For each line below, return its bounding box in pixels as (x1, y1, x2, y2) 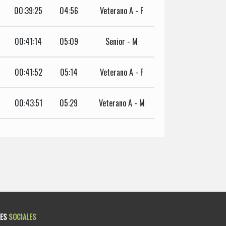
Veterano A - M (98, 96, 145, 109)
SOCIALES (8, 211, 36, 222)
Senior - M (105, 35, 138, 47)
